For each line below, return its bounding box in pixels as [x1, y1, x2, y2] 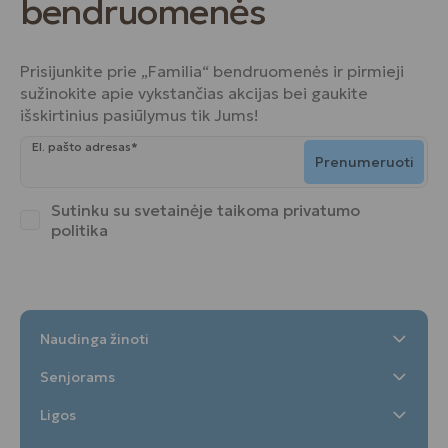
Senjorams [40, 368, 115, 386]
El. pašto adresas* [32, 139, 138, 154]
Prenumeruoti [314, 152, 414, 171]
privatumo [283, 200, 360, 220]
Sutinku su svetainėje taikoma [51, 200, 279, 220]
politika [51, 220, 108, 240]
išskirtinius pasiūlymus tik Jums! [20, 105, 259, 125]
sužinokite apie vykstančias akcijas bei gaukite [20, 83, 368, 103]
